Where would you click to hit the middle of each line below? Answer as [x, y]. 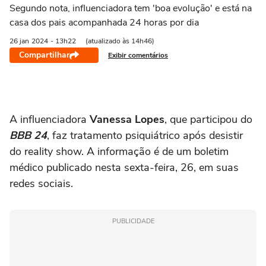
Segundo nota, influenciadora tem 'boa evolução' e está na [131, 8]
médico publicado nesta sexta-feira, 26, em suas [124, 167]
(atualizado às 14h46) [120, 41]
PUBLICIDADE [133, 221]
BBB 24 [28, 135]
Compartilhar [44, 55]
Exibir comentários [138, 55]
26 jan [19, 41]
